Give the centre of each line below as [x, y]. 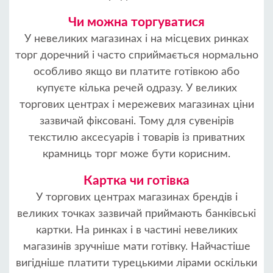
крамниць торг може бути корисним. [136, 154]
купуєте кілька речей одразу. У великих [136, 88]
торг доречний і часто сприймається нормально [136, 55]
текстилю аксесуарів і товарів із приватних [136, 138]
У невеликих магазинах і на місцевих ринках [136, 39]
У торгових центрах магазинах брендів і [136, 197]
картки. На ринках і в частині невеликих [136, 230]
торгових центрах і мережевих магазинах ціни [136, 105]
